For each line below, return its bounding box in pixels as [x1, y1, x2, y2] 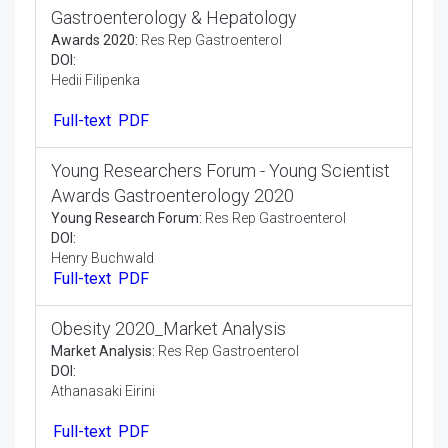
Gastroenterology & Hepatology [51, 48, 297, 70]
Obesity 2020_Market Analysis [51, 367, 286, 389]
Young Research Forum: [51, 255, 202, 272]
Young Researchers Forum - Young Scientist [51, 205, 390, 227]
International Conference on [51, 23, 265, 45]
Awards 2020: [51, 73, 138, 90]
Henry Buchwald [51, 295, 154, 312]
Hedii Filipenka [51, 113, 140, 130]
